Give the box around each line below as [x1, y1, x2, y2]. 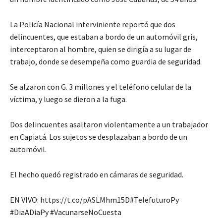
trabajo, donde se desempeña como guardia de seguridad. [10, 56, 202, 66]
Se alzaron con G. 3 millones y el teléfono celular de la [10, 81, 191, 92]
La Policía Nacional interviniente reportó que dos [10, 19, 175, 29]
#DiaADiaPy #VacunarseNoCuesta [10, 207, 121, 217]
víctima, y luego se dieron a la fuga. [10, 94, 127, 104]
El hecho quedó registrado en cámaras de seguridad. [10, 169, 183, 179]
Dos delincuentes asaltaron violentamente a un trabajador [10, 119, 208, 129]
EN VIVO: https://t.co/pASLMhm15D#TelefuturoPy [10, 194, 179, 205]
